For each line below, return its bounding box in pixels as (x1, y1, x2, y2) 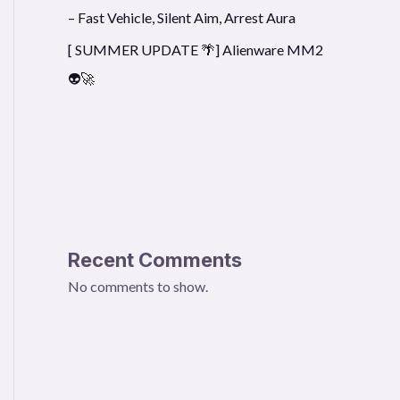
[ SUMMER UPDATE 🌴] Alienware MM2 (68, 40, 323, 58)
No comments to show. (68, 277, 208, 295)
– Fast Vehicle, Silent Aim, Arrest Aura (68, 8, 296, 26)
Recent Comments (68, 247, 242, 271)
